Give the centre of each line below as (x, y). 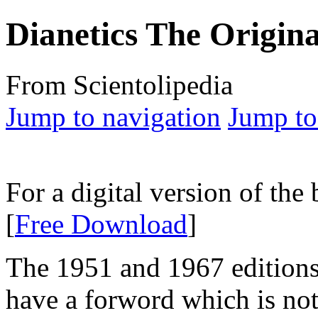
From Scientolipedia (119, 84)
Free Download (101, 224)
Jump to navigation (113, 116)
